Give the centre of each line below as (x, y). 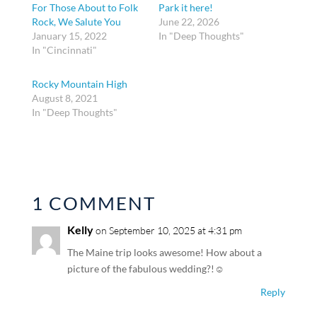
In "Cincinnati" (64, 50)
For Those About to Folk (85, 8)
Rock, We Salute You (76, 22)
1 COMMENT (93, 203)
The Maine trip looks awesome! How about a (164, 253)
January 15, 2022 (69, 36)
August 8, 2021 (64, 98)
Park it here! (185, 8)
